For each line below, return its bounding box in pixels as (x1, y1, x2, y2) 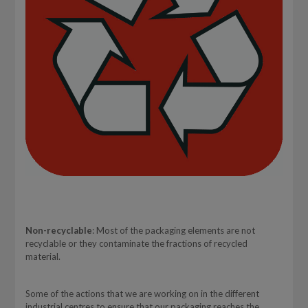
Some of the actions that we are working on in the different (25, 288, 259, 300)
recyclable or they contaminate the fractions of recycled (25, 238, 247, 250)
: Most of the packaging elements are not (91, 225, 255, 236)
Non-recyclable (25, 225, 92, 236)
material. (25, 251, 60, 263)
